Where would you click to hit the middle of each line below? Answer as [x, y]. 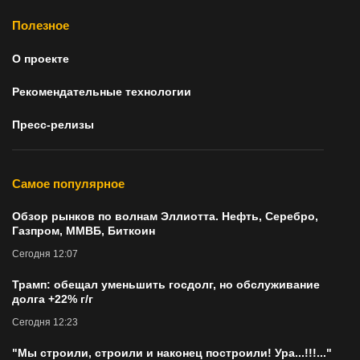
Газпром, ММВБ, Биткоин [84, 230]
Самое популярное [68, 183]
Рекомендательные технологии [102, 91]
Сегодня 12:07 [45, 254]
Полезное [41, 25]
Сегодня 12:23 [45, 322]
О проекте [41, 58]
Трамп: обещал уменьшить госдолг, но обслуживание [166, 284]
